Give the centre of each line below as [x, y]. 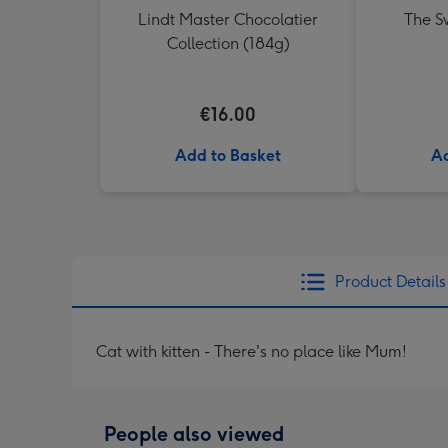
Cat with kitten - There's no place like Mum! [251, 351]
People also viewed [194, 434]
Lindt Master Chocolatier [228, 19]
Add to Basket [228, 155]
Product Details [390, 281]
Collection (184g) [228, 43]
